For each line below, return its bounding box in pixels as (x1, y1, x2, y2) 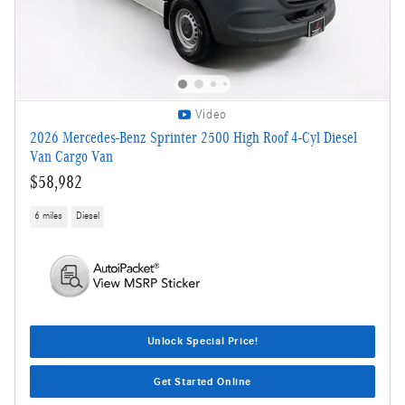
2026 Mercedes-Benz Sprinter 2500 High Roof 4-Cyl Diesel (30, 129, 357, 147)
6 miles (34, 211, 63, 222)
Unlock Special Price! (146, 334, 259, 348)
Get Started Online (153, 374, 252, 388)
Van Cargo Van (30, 148, 113, 166)
